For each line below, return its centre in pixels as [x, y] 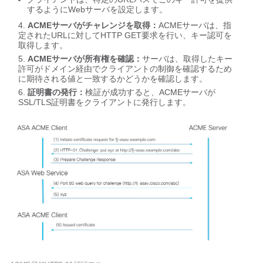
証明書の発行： [56, 92]
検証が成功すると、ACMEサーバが [150, 92]
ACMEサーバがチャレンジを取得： [93, 25]
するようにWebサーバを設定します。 [97, 9]
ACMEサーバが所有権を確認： [85, 59]
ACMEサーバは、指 [195, 25]
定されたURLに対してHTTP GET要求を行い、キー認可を [125, 35]
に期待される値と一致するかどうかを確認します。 [113, 79]
